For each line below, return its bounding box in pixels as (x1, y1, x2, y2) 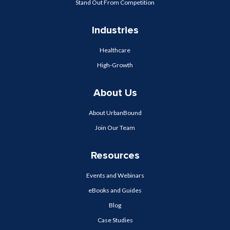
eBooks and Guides (88, 186, 142, 194)
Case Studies (97, 216, 133, 224)
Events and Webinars (86, 171, 144, 179)
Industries (91, 24, 139, 36)
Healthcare (100, 46, 130, 54)
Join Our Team (95, 124, 135, 131)
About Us (93, 87, 137, 99)
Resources (90, 149, 140, 162)
